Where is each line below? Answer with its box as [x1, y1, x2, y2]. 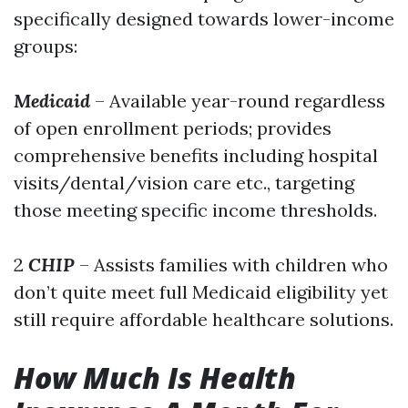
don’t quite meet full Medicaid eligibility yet [14, 280, 388, 303]
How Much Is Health [14, 358, 296, 397]
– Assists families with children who [75, 253, 388, 276]
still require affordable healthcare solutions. [14, 308, 393, 331]
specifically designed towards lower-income [14, 7, 394, 30]
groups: [14, 35, 77, 57]
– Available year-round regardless [90, 89, 385, 112]
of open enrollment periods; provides [14, 117, 331, 139]
